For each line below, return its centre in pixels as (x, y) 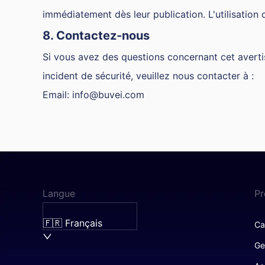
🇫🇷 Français (73, 223)
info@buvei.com (108, 95)
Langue (59, 193)
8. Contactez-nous (96, 35)
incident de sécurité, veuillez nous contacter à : (148, 76)
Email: (57, 95)
